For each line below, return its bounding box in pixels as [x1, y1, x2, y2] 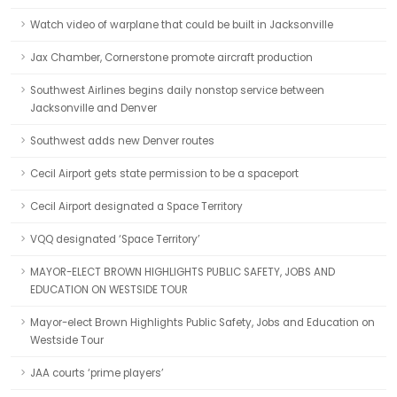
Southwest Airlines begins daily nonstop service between [30, 83, 324, 97]
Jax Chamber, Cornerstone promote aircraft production [30, 51, 313, 65]
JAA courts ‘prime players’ [30, 366, 164, 380]
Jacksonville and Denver [30, 101, 157, 115]
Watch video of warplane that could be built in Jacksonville [30, 18, 333, 32]
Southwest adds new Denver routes [30, 134, 214, 148]
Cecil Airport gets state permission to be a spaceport [30, 167, 299, 181]
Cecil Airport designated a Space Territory [30, 199, 243, 214]
